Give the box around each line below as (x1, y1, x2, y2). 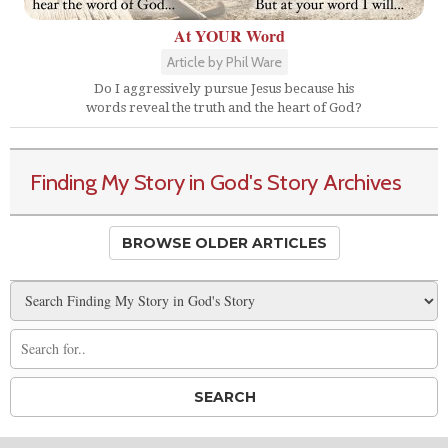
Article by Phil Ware (166, 52, 282, 71)
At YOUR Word (173, 23, 285, 47)
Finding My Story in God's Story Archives (30, 167, 403, 196)
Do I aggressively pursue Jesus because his (94, 80, 354, 96)
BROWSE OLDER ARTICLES (121, 233, 327, 252)
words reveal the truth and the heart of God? (86, 99, 362, 115)
